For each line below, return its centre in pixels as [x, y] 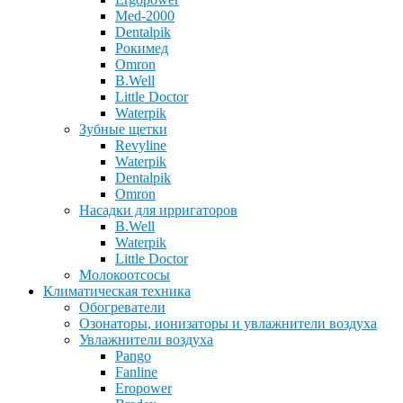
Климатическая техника [117, 291]
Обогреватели [122, 308]
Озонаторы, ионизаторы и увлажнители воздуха [228, 324]
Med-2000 [145, 16]
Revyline [141, 146]
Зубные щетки [123, 130]
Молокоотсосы [125, 275]
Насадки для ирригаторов [158, 210]
